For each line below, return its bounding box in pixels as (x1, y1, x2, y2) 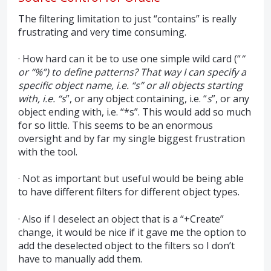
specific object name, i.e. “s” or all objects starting (18, 79, 243, 93)
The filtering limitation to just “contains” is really (18, 11, 237, 25)
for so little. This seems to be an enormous (18, 119, 213, 132)
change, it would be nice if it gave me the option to (18, 225, 246, 239)
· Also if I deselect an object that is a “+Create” (18, 212, 224, 226)
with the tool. (18, 145, 77, 159)
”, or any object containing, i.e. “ (66, 92, 207, 106)
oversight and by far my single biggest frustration (18, 132, 245, 146)
